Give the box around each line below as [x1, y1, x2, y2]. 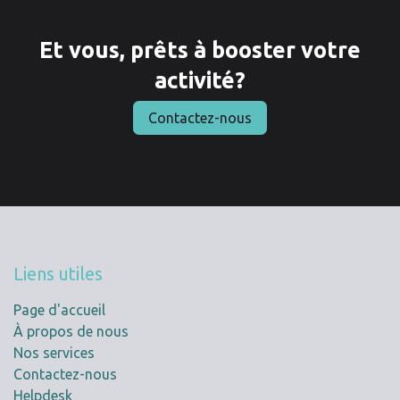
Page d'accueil [13, 302, 105, 319]
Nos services [13, 345, 95, 362]
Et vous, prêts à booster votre [39, 37, 361, 63]
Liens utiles [13, 263, 103, 285]
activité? [154, 67, 246, 94]
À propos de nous [13, 323, 129, 340]
